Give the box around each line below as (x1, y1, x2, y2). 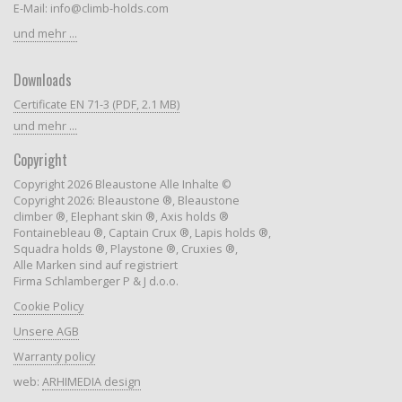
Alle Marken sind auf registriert (13, 257, 178, 273)
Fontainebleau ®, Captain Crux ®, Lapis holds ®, (13, 224, 271, 240)
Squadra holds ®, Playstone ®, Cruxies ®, (13, 240, 238, 257)
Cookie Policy (13, 298, 83, 314)
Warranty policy (13, 348, 95, 364)
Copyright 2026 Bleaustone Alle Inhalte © (13, 176, 232, 192)
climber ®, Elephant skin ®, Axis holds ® (13, 208, 229, 224)
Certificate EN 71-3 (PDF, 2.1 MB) (13, 96, 179, 112)
